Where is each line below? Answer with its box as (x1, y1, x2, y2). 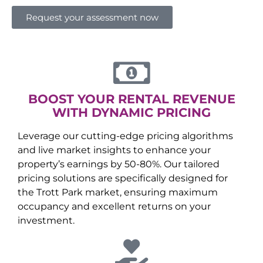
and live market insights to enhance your (18, 144, 211, 156)
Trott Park (36, 186, 83, 198)
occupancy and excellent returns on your (18, 200, 211, 213)
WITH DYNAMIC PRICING (52, 105, 211, 120)
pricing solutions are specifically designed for (18, 172, 228, 184)
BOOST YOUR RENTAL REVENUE (28, 92, 235, 107)
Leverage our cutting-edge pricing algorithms (18, 130, 233, 142)
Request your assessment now (26, 12, 159, 23)
